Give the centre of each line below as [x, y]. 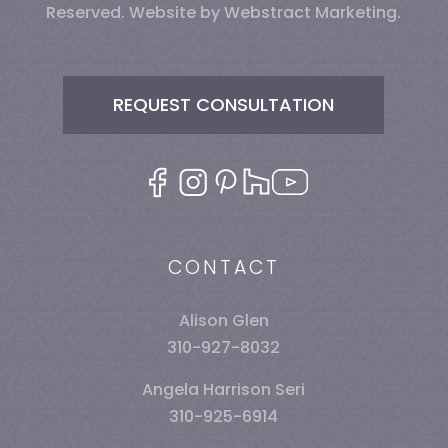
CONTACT [223, 267]
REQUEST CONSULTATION [224, 104]
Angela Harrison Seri [224, 389]
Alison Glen [223, 320]
